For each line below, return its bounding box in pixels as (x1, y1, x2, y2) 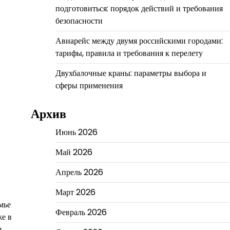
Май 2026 (55, 146, 92, 158)
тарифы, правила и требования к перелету (55, 47, 203, 59)
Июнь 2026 (55, 126, 98, 138)
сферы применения (55, 79, 123, 91)
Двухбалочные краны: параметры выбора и (55, 67, 206, 79)
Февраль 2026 (55, 206, 107, 218)
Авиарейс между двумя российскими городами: (55, 34, 223, 47)
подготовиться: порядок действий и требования (55, 2, 223, 14)
